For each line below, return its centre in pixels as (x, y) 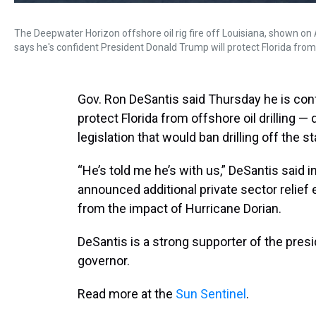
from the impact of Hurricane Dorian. (180, 208)
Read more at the (127, 294)
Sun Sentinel (211, 294)
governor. (104, 261)
